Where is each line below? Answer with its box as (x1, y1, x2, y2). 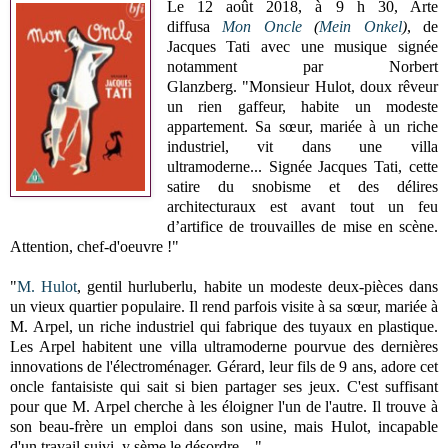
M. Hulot (17, 277, 78, 295)
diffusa (166, 17, 223, 35)
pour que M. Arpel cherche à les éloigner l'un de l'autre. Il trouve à (10, 397, 438, 415)
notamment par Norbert (166, 57, 438, 75)
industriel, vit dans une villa (166, 137, 438, 155)
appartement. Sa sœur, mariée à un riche (166, 117, 438, 135)
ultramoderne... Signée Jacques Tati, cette (166, 157, 438, 175)
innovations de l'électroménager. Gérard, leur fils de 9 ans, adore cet (10, 357, 438, 375)
